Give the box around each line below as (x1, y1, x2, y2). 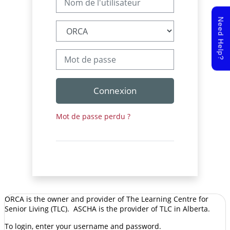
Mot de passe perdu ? (55, 111, 130, 121)
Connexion (93, 84, 137, 97)
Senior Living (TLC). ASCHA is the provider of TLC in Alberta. (4, 204, 210, 214)
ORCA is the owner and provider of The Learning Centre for (4, 194, 208, 204)
